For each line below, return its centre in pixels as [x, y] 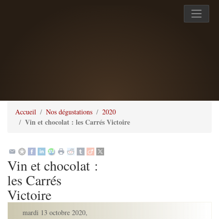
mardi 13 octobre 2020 [53, 212]
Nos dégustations [69, 112]
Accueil [26, 112]
